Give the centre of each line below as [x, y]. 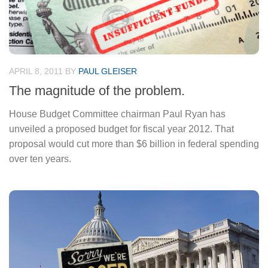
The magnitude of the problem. [97, 91]
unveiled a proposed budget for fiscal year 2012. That [121, 129]
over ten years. [40, 159]
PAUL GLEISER [108, 71]
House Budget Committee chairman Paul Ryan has [117, 114]
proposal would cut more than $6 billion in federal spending [134, 144]
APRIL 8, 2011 [36, 71]
